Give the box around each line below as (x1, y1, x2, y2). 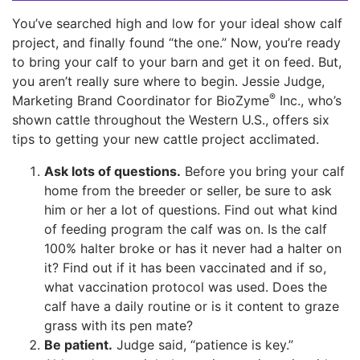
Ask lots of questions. (44, 163, 181, 180)
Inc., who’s (276, 92, 342, 109)
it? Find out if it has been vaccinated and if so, (44, 260, 326, 276)
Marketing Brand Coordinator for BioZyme (12, 92, 269, 109)
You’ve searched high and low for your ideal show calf (12, 15, 342, 32)
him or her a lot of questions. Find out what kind (44, 202, 337, 219)
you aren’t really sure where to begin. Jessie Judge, (12, 73, 325, 90)
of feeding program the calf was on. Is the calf (44, 221, 327, 238)
